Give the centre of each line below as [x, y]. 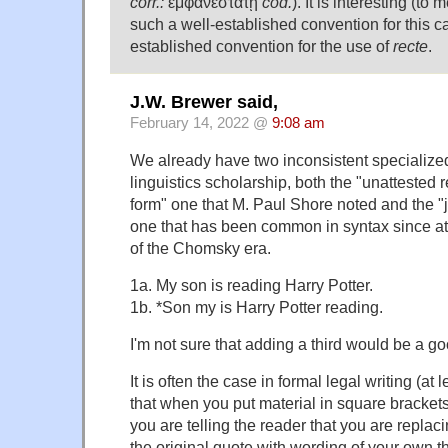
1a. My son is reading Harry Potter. [251, 285]
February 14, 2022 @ [201, 123]
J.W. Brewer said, [204, 102]
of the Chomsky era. [200, 248]
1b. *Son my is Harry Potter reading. [256, 307]
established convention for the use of [261, 45]
